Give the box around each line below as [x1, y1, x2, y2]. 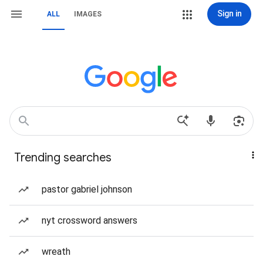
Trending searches [14, 150, 112, 165]
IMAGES [74, 10, 102, 18]
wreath [42, 246, 70, 257]
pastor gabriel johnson [42, 184, 132, 195]
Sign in [217, 9, 242, 18]
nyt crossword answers [42, 215, 137, 226]
